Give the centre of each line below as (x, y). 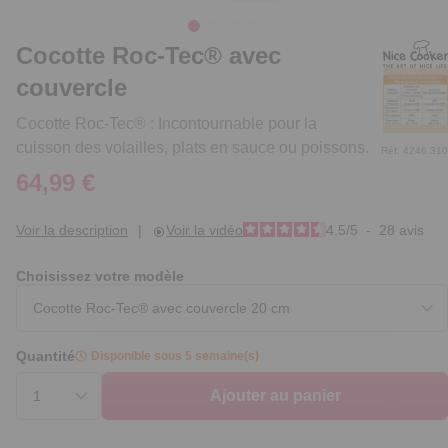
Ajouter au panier (275, 396)
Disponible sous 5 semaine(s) (175, 356)
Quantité (45, 356)
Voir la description (72, 230)
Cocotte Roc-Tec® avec (148, 56)
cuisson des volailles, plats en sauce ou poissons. (192, 148)
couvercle (71, 88)
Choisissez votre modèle (100, 276)
